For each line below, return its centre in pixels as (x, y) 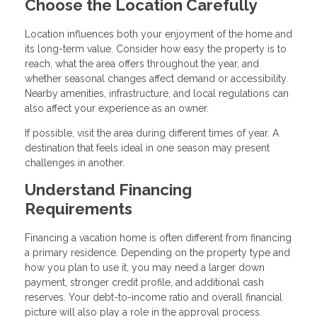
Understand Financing (108, 189)
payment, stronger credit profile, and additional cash (144, 282)
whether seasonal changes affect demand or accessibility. (156, 78)
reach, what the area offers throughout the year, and (142, 63)
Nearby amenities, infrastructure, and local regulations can (157, 93)
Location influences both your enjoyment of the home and (158, 34)
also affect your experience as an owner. (117, 108)
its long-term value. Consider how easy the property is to (156, 48)
